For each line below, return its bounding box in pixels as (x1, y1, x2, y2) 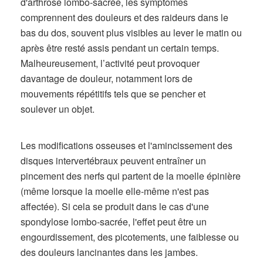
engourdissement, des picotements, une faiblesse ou (21, 230, 239, 244)
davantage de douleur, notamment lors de (21, 72, 193, 85)
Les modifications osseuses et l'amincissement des (21, 139, 232, 152)
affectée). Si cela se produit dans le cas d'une (21, 200, 209, 213)
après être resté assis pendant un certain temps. (21, 41, 219, 55)
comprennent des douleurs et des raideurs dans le (21, 11, 228, 24)
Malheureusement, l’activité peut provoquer (21, 56, 200, 70)
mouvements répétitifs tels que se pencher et (21, 87, 205, 100)
